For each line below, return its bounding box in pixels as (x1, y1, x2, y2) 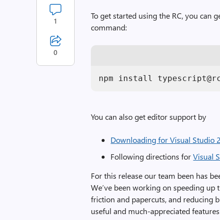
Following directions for (110, 151, 193, 162)
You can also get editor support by (91, 111, 207, 122)
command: (91, 22, 127, 32)
